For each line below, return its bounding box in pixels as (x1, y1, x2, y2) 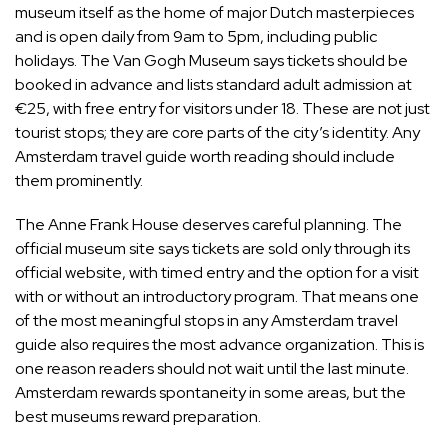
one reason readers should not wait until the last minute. (15, 358, 409, 380)
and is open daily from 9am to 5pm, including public (15, 26, 377, 48)
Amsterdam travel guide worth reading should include (15, 146, 395, 168)
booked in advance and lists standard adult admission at (15, 74, 412, 96)
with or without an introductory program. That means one (15, 286, 419, 308)
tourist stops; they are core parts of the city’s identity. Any (15, 122, 420, 144)
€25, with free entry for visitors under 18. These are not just (15, 98, 430, 120)
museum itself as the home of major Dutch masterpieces (15, 2, 414, 24)
